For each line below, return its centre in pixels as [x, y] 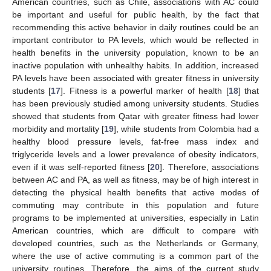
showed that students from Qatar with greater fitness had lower [135, 116]
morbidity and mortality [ [58, 129]
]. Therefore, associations [209, 167]
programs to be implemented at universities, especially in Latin [135, 217]
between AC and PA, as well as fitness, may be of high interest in [135, 179]
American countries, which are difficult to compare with [135, 230]
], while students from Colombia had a [187, 129]
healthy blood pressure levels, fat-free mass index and [135, 141]
